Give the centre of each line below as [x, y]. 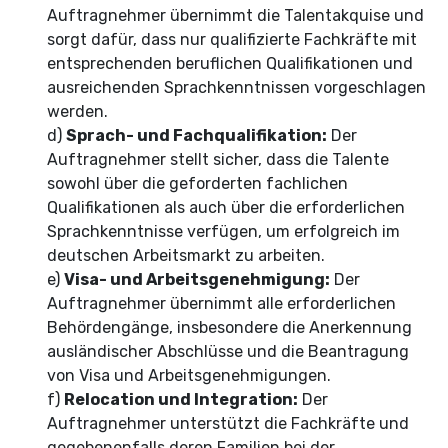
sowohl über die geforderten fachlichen [197, 183]
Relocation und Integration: [181, 399]
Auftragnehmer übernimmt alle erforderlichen [221, 303]
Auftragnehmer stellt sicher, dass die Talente [218, 159]
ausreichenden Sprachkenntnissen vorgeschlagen [236, 87]
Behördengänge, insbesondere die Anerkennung [229, 327]
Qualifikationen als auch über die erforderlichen [226, 207]
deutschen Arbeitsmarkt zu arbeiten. [186, 255]
